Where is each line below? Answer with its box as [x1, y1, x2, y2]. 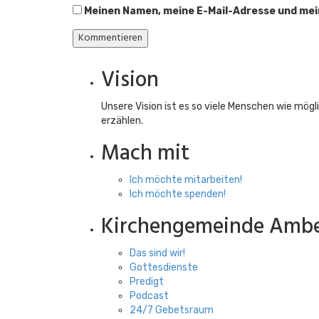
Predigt [130, 276, 164, 288]
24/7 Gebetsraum [130, 304, 214, 316]
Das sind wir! [130, 247, 185, 259]
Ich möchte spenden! [130, 188, 226, 200]
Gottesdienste [130, 261, 198, 273]
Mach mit [101, 137, 189, 171]
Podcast [130, 290, 169, 302]
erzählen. [101, 115, 143, 127]
